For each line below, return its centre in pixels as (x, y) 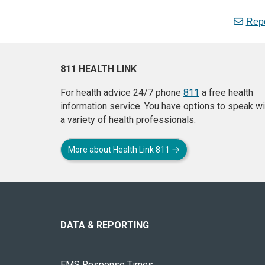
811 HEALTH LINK (98, 69)
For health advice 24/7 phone (122, 92)
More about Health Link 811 (120, 149)
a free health (226, 92)
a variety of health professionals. (128, 119)
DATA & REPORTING (105, 225)
